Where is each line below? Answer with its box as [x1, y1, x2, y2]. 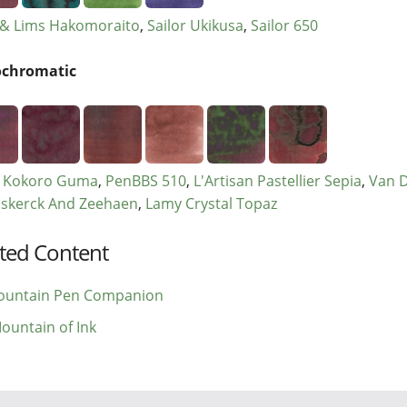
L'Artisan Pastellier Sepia [194, 171, 362, 192]
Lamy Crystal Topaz [145, 194, 277, 214]
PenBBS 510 [105, 171, 186, 192]
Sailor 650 [251, 15, 318, 36]
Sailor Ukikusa [147, 15, 243, 36]
